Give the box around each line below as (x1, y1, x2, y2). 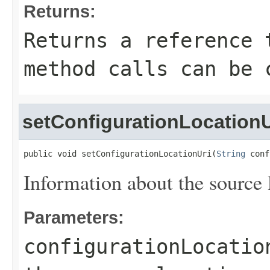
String (216, 149, 245, 159)
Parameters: (24, 207, 124, 227)
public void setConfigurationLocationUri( (24, 149, 216, 159)
